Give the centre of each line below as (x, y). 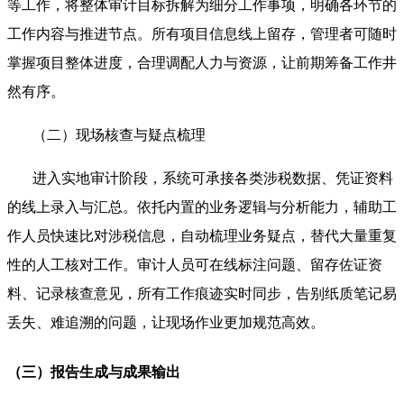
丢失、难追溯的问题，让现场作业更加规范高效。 (166, 323)
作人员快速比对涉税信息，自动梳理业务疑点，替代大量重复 (202, 236)
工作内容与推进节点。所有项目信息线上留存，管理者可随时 (202, 34)
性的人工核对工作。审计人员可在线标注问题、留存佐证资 (195, 265)
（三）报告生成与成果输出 (94, 372)
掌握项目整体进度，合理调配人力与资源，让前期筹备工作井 (202, 63)
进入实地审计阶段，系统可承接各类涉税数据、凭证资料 (213, 179)
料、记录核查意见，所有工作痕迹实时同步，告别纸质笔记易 (202, 294)
